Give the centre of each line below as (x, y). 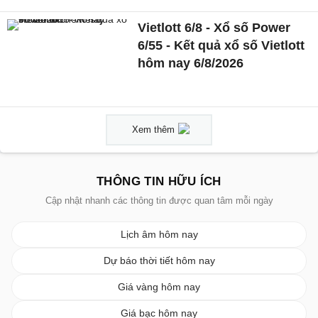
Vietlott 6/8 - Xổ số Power (214, 28)
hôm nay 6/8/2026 (191, 64)
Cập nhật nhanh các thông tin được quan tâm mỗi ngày (159, 201)
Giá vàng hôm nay (159, 287)
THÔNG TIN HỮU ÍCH (159, 182)
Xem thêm (153, 130)
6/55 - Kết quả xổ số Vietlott (221, 46)
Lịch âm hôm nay (159, 235)
